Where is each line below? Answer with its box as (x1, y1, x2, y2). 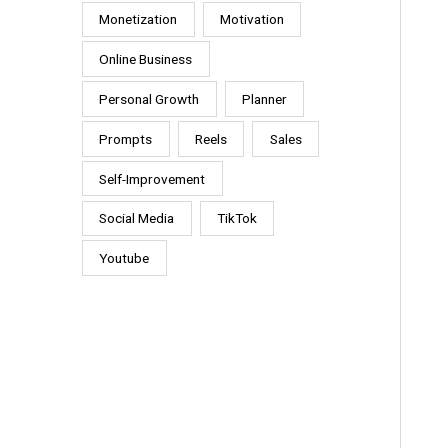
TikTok (216, 210, 257, 227)
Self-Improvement (99, 170, 206, 187)
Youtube (99, 250, 150, 267)
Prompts (99, 130, 153, 147)
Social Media (99, 210, 175, 227)
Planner (241, 91, 287, 108)
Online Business (99, 51, 193, 68)
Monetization (99, 11, 178, 28)
